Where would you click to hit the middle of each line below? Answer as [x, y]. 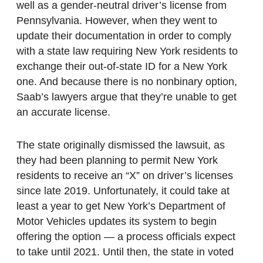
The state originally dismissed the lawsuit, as [121, 145]
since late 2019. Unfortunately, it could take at [123, 191]
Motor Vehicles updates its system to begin [117, 222]
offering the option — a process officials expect [126, 237]
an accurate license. [63, 112]
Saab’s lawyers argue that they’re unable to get [127, 97]
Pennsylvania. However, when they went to [117, 21]
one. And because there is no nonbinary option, [127, 82]
